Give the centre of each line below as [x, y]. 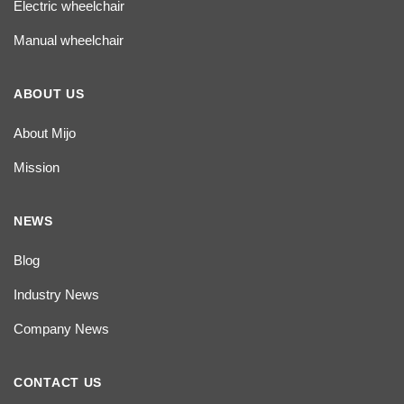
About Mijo [45, 133]
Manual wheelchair [69, 40]
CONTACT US [58, 382]
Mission [37, 167]
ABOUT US [49, 94]
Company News [61, 329]
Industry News [56, 294]
